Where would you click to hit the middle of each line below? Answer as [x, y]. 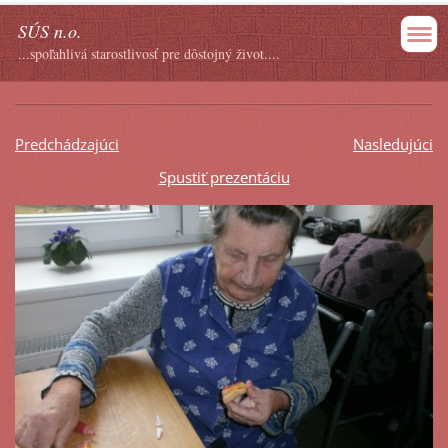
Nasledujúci [392, 143]
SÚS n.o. [50, 31]
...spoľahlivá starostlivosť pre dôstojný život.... [149, 53]
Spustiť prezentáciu [224, 176]
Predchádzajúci [66, 143]
